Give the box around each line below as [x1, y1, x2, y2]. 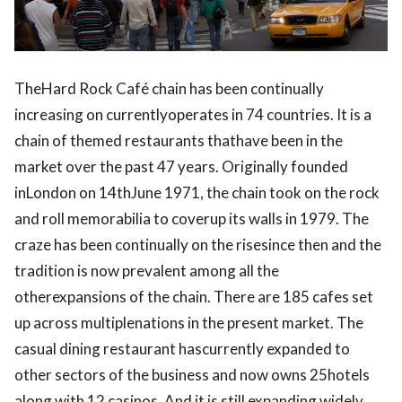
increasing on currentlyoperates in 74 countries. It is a [14, 105, 371, 125]
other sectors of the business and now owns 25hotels [14, 365, 370, 385]
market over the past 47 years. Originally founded [14, 157, 348, 177]
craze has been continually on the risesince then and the [14, 235, 381, 255]
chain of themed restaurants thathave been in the [14, 131, 343, 151]
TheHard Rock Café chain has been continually [14, 79, 324, 99]
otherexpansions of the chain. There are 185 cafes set [14, 287, 373, 307]
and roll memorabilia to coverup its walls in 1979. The [14, 209, 369, 229]
